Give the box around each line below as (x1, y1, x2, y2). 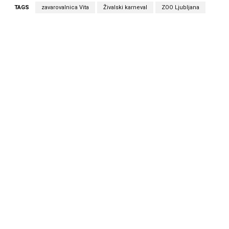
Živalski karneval (103, 4, 147, 11)
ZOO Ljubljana (162, 4, 199, 11)
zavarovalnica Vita (41, 4, 89, 11)
